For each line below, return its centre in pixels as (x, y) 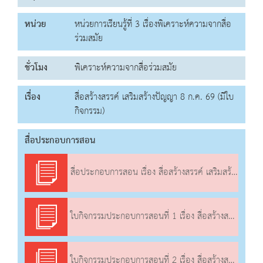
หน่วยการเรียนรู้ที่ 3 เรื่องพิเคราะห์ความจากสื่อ (153, 25)
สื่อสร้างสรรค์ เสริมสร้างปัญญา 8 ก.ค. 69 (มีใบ (154, 97)
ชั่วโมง (36, 68)
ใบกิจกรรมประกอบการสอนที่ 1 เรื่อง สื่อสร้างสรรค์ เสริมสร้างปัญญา (148, 217)
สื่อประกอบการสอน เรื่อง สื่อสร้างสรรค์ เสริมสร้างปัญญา (150, 173)
